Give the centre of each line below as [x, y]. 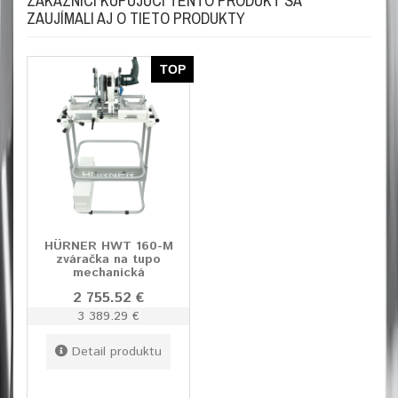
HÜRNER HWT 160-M [108, 246]
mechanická [108, 273]
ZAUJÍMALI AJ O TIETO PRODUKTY [136, 18]
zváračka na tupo [108, 259]
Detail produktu [117, 352]
